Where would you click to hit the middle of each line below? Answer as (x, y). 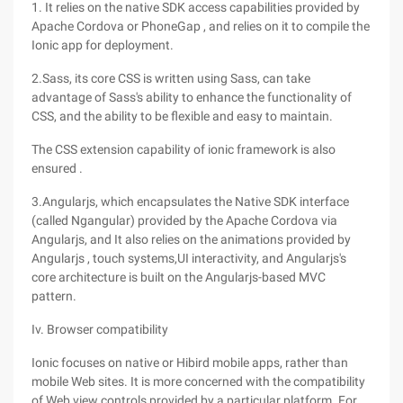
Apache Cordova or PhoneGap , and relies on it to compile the (201, 26)
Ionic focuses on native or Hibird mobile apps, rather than (190, 363)
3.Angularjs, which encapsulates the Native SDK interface (190, 201)
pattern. (54, 296)
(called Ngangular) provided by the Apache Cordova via (184, 220)
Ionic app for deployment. (103, 45)
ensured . (57, 168)
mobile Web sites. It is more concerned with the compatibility (198, 381)
